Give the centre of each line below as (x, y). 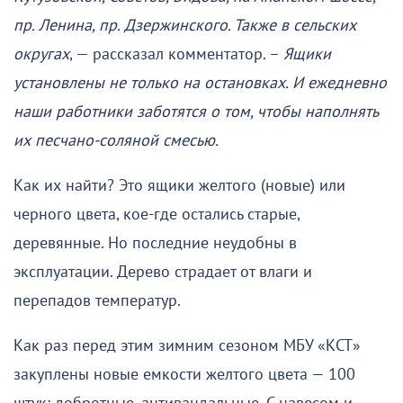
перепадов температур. (97, 300)
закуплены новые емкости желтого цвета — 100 (184, 374)
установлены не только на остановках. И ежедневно (200, 83)
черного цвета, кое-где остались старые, (157, 214)
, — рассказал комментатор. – (176, 54)
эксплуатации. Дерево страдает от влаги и (163, 272)
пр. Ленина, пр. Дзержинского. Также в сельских (185, 25)
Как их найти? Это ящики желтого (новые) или (179, 185)
